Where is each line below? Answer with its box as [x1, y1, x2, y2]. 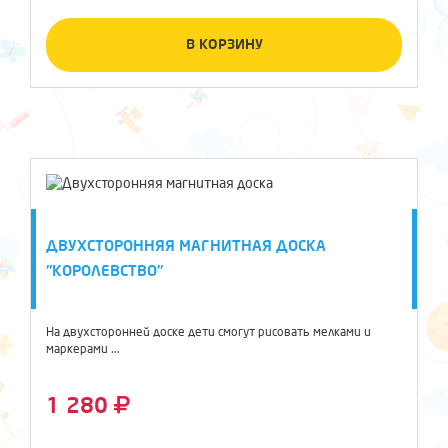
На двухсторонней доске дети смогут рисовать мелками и [46, 326, 371, 339]
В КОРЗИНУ [185, 37, 263, 52]
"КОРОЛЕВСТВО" [46, 263, 163, 279]
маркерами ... [46, 343, 120, 356]
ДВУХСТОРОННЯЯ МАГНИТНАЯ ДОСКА [46, 238, 326, 254]
